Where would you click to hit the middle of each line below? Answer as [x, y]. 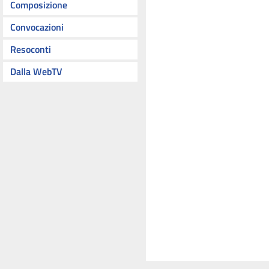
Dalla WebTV [36, 71]
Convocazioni [37, 27]
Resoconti [31, 49]
